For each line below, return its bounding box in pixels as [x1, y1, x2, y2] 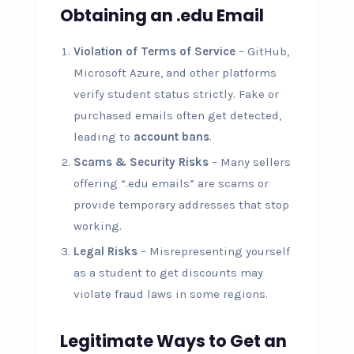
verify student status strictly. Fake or [73, 87, 279, 102]
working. [73, 219, 122, 234]
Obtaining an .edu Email [59, 4, 264, 28]
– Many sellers [208, 155, 291, 170]
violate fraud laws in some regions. [73, 287, 268, 302]
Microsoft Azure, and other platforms [73, 66, 277, 81]
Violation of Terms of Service [73, 44, 235, 59]
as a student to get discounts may [73, 265, 263, 281]
